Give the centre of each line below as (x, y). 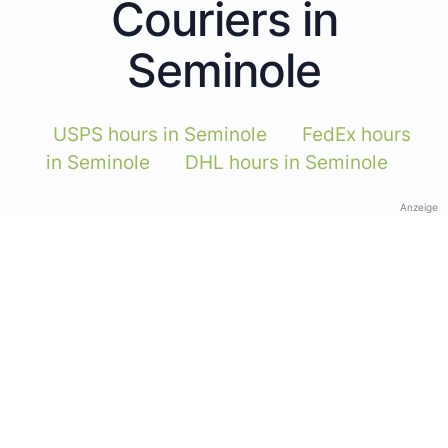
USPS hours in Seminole (159, 134)
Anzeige (419, 206)
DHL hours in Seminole (286, 162)
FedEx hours (356, 134)
